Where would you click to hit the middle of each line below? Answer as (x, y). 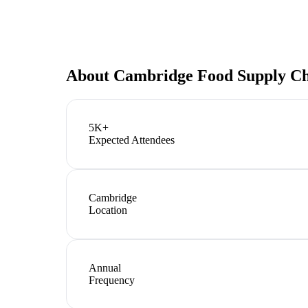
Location (108, 210)
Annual (105, 267)
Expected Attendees (132, 140)
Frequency (112, 280)
